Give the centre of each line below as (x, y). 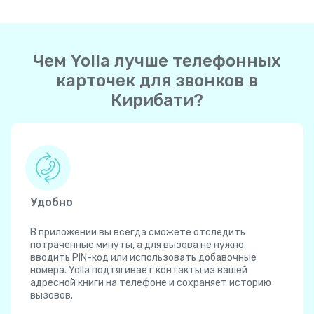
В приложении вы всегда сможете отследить (138, 233)
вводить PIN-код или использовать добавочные (143, 258)
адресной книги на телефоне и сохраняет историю (151, 283)
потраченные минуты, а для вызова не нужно (137, 245)
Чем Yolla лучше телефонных (157, 61)
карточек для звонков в (157, 81)
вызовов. (52, 296)
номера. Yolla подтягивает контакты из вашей (139, 271)
